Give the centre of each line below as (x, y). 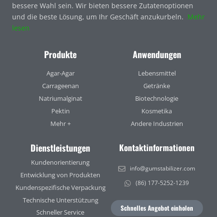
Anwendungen (157, 54)
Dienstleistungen (60, 148)
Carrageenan (60, 86)
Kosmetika (157, 111)
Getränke (157, 86)
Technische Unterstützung (60, 200)
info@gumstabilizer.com (162, 169)
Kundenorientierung (60, 163)
